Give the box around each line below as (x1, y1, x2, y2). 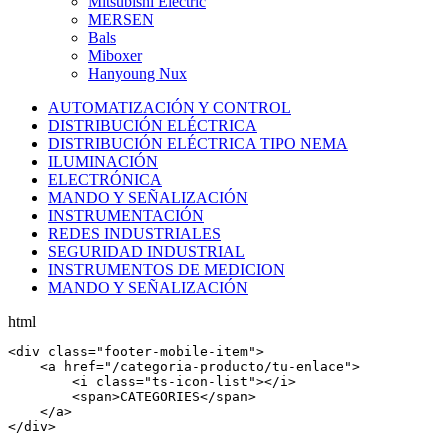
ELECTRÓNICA (48, 170, 162, 188)
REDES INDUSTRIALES (48, 224, 221, 242)
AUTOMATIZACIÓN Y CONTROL (48, 98, 291, 116)
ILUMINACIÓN (48, 152, 158, 170)
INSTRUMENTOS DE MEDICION (48, 260, 285, 278)
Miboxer (88, 46, 142, 64)
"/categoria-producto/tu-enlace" (104, 358, 352, 374)
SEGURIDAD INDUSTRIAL (48, 242, 245, 260)
